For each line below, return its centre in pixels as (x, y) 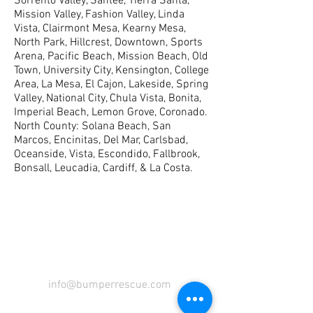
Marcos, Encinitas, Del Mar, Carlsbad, (101, 140)
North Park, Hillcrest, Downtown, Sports (108, 43)
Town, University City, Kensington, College (111, 71)
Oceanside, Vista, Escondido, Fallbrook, (107, 154)
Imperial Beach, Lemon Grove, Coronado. (111, 112)
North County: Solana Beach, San (93, 126)
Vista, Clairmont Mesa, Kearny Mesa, (100, 29)
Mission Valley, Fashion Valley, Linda (99, 15)
